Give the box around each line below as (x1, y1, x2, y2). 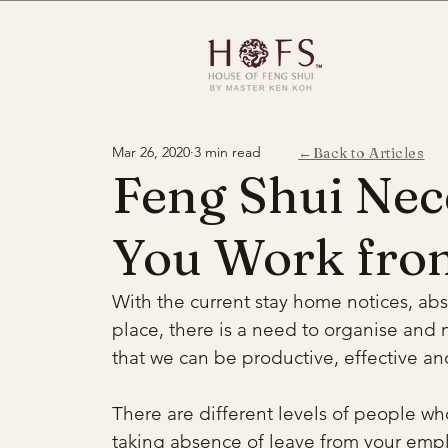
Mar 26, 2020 (112, 142, 190, 161)
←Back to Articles (298, 144, 425, 162)
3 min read (194, 142, 261, 161)
